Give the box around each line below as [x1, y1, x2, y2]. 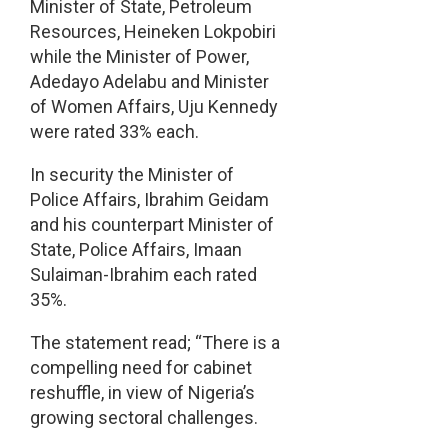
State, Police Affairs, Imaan [29, 239, 242, 261]
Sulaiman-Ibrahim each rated [29, 264, 257, 286]
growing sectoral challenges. [29, 407, 258, 429]
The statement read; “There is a [29, 332, 280, 354]
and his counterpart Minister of [29, 214, 274, 236]
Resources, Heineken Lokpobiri [29, 21, 276, 43]
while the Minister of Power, [29, 46, 249, 68]
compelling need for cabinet [29, 357, 252, 379]
